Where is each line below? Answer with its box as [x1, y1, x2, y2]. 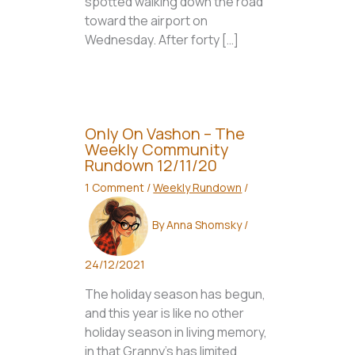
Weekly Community [85, 139, 230, 161]
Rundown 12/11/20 [85, 155, 218, 177]
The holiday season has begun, [85, 285, 266, 303]
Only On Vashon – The [85, 123, 246, 145]
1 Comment [85, 180, 145, 196]
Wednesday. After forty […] [85, 31, 239, 49]
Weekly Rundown [153, 180, 242, 196]
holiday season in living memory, [85, 323, 268, 342]
